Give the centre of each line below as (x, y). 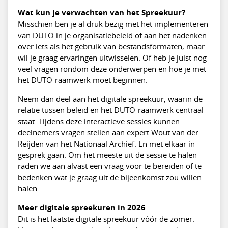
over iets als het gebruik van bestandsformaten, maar (111, 46)
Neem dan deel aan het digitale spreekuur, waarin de (110, 99)
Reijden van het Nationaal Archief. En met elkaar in (106, 144)
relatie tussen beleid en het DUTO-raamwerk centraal (110, 110)
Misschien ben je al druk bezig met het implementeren (113, 24)
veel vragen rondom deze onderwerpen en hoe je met (112, 69)
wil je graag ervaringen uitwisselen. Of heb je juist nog (112, 58)
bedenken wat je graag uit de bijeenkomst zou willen (109, 177)
